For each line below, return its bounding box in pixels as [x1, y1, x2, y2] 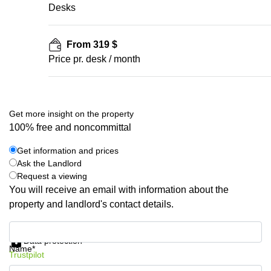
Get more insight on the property [9, 109, 134, 119]
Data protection [24, 235, 82, 246]
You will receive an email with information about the [9, 184, 229, 195]
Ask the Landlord [17, 158, 82, 168]
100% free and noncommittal [9, 122, 131, 132]
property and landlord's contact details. [9, 199, 174, 209]
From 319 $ [67, 39, 117, 50]
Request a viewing [17, 171, 87, 181]
